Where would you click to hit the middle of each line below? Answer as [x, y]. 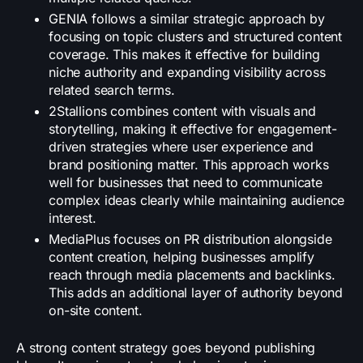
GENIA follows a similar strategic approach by [187, 19]
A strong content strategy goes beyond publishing [166, 348]
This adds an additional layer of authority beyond [196, 293]
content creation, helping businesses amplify [181, 257]
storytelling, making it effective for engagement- [193, 129]
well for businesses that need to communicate [186, 183]
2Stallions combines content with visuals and [182, 111]
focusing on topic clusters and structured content [196, 37]
